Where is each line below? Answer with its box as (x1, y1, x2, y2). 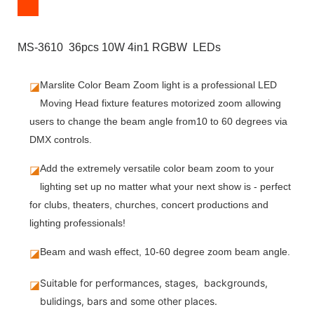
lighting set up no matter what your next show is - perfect (39, 180, 291, 192)
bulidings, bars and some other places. (39, 294, 217, 307)
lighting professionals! (29, 217, 125, 228)
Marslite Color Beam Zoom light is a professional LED (39, 78, 277, 90)
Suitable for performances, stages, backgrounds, (39, 276, 268, 289)
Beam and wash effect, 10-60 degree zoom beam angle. (39, 245, 290, 257)
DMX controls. (29, 133, 92, 145)
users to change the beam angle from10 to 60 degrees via (29, 115, 287, 127)
